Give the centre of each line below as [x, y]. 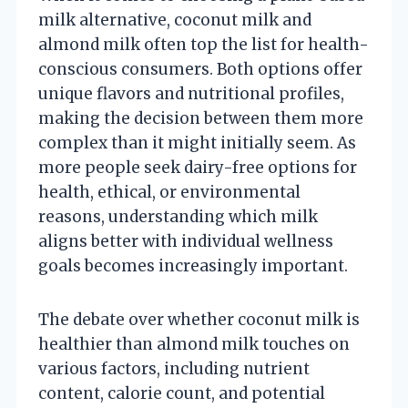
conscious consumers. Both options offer [200, 69]
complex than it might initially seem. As [197, 143]
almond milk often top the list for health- [204, 44]
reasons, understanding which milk [178, 216]
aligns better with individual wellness [186, 241]
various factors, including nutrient [174, 368]
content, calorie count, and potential [182, 393]
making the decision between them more [201, 118]
